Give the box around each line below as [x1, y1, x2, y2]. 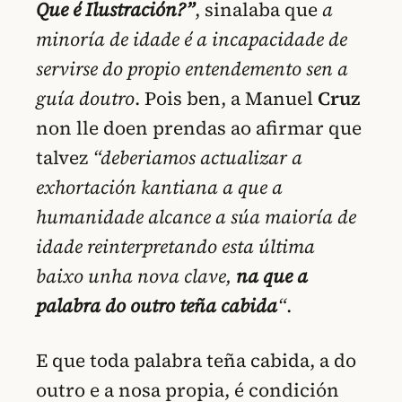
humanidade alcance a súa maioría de [36, 204, 356, 231]
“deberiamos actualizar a [92, 144, 302, 171]
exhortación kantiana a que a [36, 174, 283, 201]
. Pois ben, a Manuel [135, 85, 318, 112]
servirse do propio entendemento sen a [36, 56, 348, 83]
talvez [36, 144, 92, 171]
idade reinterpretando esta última [36, 233, 315, 260]
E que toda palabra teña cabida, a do [36, 346, 356, 373]
